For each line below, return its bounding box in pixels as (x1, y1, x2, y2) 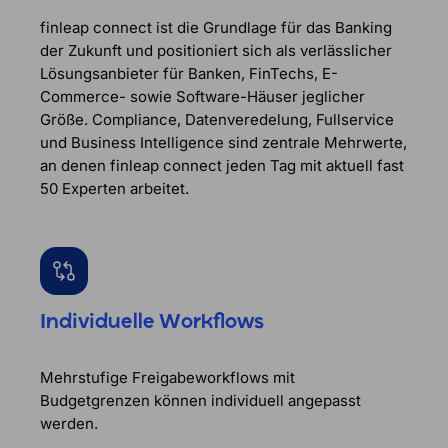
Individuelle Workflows (40, 311, 264, 333)
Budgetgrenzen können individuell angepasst (40, 390, 361, 410)
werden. (40, 413, 98, 433)
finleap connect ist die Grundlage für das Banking (40, 18, 392, 38)
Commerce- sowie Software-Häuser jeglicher (40, 87, 365, 107)
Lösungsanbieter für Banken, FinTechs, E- (40, 64, 338, 84)
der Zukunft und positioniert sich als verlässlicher (40, 41, 392, 61)
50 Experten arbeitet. (40, 179, 189, 199)
